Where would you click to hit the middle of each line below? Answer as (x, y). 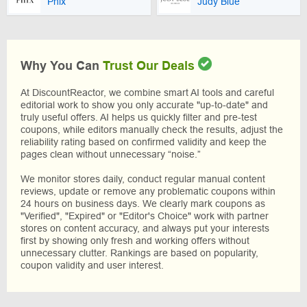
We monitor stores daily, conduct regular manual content (143, 179)
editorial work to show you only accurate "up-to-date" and (144, 105)
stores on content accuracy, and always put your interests (145, 228)
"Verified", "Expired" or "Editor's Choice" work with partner (145, 216)
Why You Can (62, 65)
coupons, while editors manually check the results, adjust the (152, 129)
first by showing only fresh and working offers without (135, 240)
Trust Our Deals (149, 65)
